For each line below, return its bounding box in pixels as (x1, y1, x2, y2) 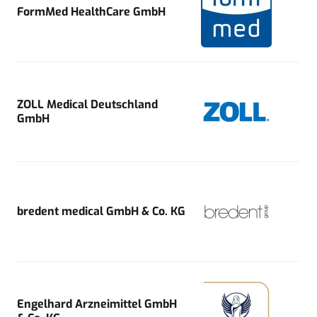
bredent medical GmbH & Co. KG (17, 203, 185, 219)
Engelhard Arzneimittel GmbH (17, 296, 177, 311)
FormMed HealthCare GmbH (17, 4, 166, 19)
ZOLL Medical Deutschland (17, 96, 158, 112)
